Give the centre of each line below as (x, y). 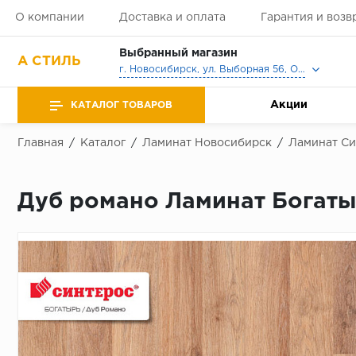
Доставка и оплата (172, 17)
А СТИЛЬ (49, 61)
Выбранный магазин (178, 54)
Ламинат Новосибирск (207, 143)
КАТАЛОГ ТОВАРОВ (122, 105)
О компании (49, 17)
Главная (41, 143)
